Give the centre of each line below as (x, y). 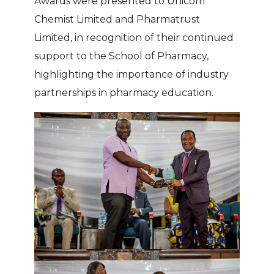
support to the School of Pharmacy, (122, 56)
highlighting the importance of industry (132, 74)
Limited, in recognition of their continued (134, 37)
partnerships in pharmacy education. (124, 92)
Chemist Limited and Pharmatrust (117, 19)
